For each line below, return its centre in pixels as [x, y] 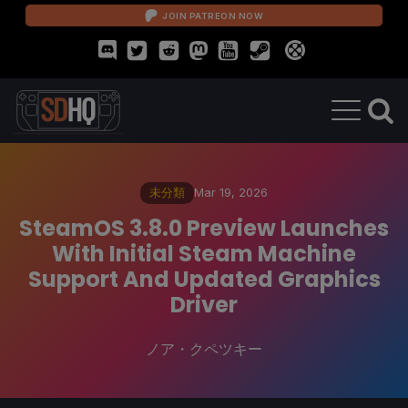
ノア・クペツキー [204, 348]
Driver [204, 304]
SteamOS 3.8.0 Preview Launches [204, 228]
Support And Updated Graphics [204, 279]
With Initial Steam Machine [204, 253]
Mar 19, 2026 [231, 192]
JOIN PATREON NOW [213, 15]
